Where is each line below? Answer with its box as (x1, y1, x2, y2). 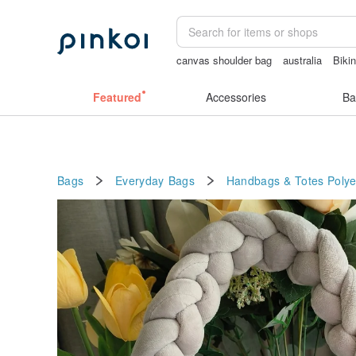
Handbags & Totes (226, 172, 324, 188)
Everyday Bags (115, 172, 195, 188)
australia (283, 52, 323, 68)
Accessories (206, 89, 266, 105)
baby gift (176, 68, 217, 83)
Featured (92, 89, 141, 105)
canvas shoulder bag (176, 52, 273, 68)
